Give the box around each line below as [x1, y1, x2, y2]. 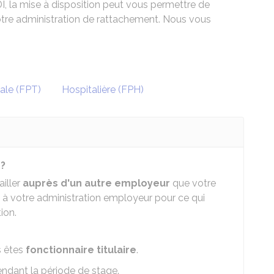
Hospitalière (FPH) [62, 84, 144, 95]
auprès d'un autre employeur [23, 177, 170, 189]
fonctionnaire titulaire [26, 244, 136, 256]
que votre [170, 177, 216, 189]
